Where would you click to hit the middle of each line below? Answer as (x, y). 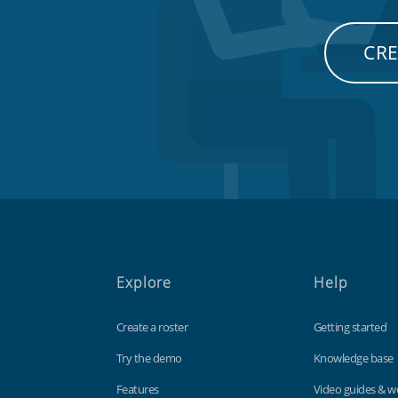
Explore (143, 282)
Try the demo (149, 358)
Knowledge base (353, 358)
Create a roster (152, 326)
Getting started (350, 326)
